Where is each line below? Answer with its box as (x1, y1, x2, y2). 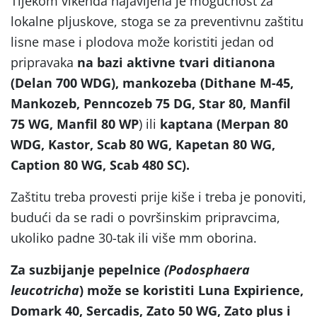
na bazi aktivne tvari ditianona (77, 53, 275, 71)
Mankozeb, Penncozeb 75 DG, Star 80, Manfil (11, 94, 291, 112)
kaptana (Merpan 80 (160, 115, 288, 132)
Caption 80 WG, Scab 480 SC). (11, 156, 197, 173)
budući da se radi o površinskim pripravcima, (11, 208, 280, 226)
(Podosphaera (164, 260, 250, 278)
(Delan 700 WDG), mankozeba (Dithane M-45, (11, 74, 294, 91)
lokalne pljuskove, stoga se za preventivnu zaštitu (11, 12, 304, 30)
